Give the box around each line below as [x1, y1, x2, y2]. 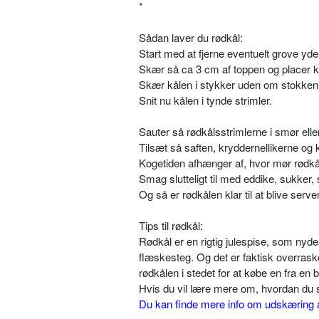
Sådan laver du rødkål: [139, 30, 243, 45]
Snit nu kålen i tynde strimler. [139, 93, 272, 108]
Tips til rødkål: [139, 218, 203, 233]
